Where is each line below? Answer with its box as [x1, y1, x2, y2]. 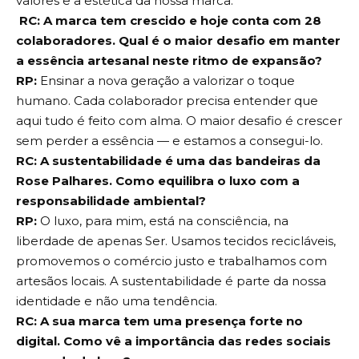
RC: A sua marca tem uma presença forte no [16, 313, 303, 329]
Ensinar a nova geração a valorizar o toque [37, 72, 295, 88]
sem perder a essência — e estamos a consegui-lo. [16, 132, 323, 148]
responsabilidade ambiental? [16, 192, 206, 208]
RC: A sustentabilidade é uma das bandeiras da [16, 152, 321, 168]
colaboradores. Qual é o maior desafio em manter [16, 32, 341, 48]
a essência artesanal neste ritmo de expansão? [16, 52, 322, 68]
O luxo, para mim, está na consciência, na [37, 212, 288, 228]
